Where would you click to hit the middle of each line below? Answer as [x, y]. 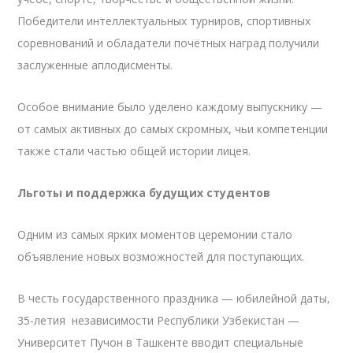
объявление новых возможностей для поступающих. [161, 256]
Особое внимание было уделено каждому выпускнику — [170, 106]
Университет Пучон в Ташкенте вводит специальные [161, 342]
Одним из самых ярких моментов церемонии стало [155, 234]
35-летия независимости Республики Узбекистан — [159, 320]
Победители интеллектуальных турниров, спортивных [164, 20]
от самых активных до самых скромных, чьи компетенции [173, 128]
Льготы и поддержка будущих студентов [144, 192]
